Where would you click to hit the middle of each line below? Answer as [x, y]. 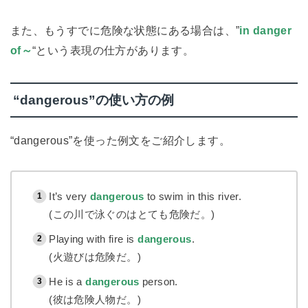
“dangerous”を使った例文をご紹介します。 [120, 141]
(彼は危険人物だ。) [95, 299]
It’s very [69, 196]
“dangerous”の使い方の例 [93, 100]
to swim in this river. [193, 196]
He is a [67, 281]
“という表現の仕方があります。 [113, 50]
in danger [266, 30]
